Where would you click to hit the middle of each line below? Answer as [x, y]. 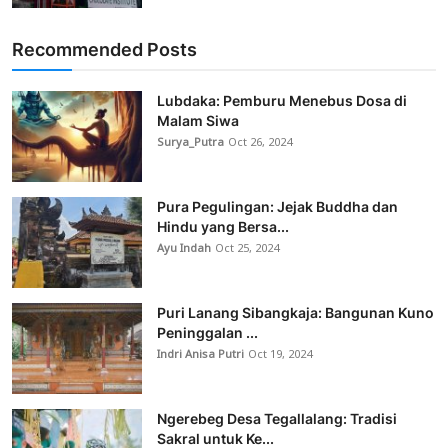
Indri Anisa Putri [200, 355]
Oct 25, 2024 [247, 249]
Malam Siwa [198, 121]
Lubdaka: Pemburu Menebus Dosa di [282, 101]
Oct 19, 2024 [280, 355]
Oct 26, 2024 [260, 143]
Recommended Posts [104, 50]
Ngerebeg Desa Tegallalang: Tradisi [277, 419]
